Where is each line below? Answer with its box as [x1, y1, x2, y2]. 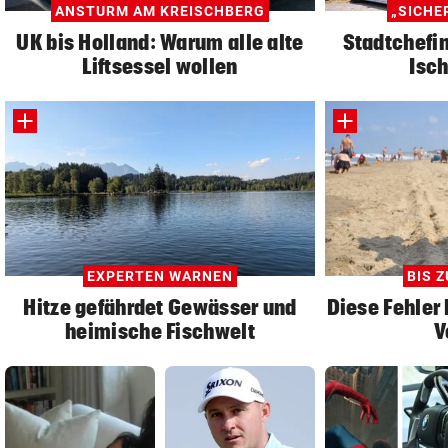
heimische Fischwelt [65, 318, 255, 343]
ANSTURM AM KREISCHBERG [55, 2, 265, 19]
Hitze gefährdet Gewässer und [23, 294, 297, 319]
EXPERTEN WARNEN [87, 267, 233, 284]
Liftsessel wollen [82, 53, 238, 78]
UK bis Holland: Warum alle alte [16, 29, 304, 54]
